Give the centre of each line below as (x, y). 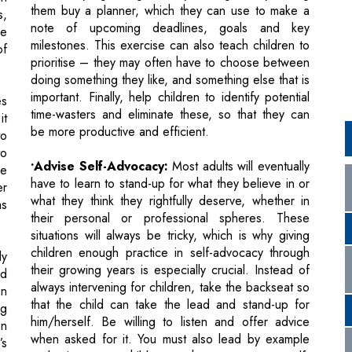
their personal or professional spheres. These (170, 143)
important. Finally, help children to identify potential (170, 22)
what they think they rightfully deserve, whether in (170, 126)
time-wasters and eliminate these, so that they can (170, 39)
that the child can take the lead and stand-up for (170, 229)
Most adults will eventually (239, 91)
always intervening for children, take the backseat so (170, 212)
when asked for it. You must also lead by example (170, 264)
